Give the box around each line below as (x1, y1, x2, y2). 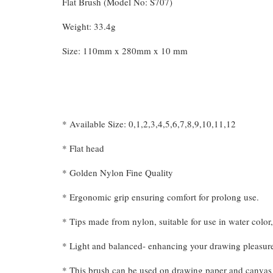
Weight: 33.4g (62, 20, 116, 32)
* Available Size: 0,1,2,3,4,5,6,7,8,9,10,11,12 (62, 118, 236, 130)
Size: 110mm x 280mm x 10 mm (62, 44, 191, 57)
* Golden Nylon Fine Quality (62, 166, 176, 179)
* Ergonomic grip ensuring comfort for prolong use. (62, 191, 259, 203)
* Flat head (62, 142, 107, 154)
